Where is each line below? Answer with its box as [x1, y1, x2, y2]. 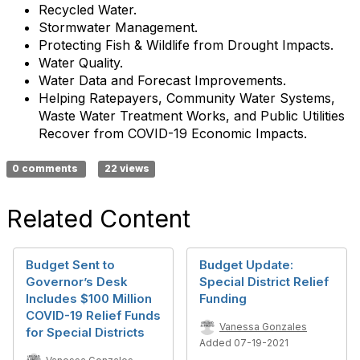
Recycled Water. [39, 2, 137, 18]
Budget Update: [199, 257, 293, 272]
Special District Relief [199, 274, 329, 289]
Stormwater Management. [39, 19, 198, 35]
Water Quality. [39, 55, 123, 71]
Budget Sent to [26, 257, 115, 272]
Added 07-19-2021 [199, 337, 288, 349]
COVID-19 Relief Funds [26, 308, 161, 323]
